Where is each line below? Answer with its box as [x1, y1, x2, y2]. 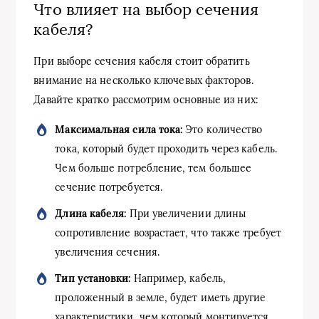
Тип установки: [55, 272, 131, 285]
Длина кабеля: [55, 207, 127, 220]
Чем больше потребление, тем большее [55, 162, 252, 174]
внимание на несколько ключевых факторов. [33, 74, 253, 87]
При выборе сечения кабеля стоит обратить [33, 55, 250, 68]
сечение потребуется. [55, 181, 163, 194]
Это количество [182, 123, 263, 136]
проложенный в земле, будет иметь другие [55, 291, 266, 304]
